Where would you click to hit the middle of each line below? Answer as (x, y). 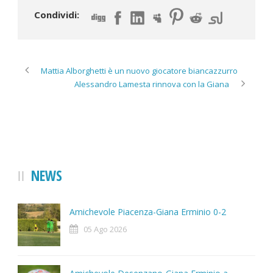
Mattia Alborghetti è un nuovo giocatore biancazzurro (139, 71)
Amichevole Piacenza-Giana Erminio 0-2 (148, 212)
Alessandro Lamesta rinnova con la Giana (152, 84)
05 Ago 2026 (105, 229)
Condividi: (57, 14)
